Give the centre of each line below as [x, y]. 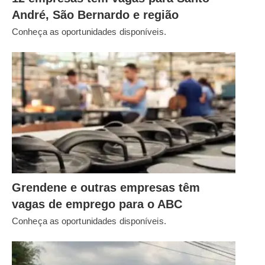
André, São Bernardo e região [95, 14]
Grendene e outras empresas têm [106, 188]
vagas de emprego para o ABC [97, 204]
